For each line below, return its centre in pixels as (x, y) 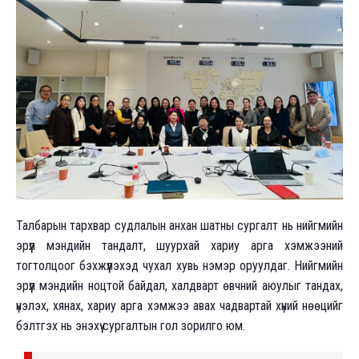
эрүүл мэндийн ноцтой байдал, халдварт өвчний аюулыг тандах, (179, 285)
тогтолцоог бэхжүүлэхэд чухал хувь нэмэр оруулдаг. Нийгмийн (179, 265)
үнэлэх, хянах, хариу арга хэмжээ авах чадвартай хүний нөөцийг (179, 305)
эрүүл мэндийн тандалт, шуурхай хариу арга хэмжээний (179, 245)
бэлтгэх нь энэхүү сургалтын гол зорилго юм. (131, 325)
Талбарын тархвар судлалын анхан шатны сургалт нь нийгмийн (179, 225)
